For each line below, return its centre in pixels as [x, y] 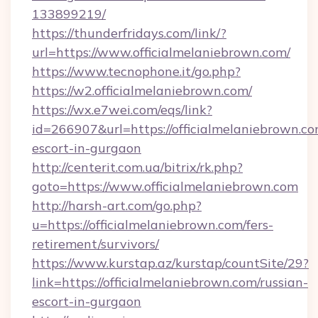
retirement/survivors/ [95, 244]
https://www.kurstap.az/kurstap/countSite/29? [170, 263]
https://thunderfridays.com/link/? [129, 33]
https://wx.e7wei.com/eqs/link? [122, 110]
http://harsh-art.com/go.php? [117, 205]
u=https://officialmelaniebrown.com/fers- [153, 225]
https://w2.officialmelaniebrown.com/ [142, 91]
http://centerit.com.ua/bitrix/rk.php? [137, 167]
